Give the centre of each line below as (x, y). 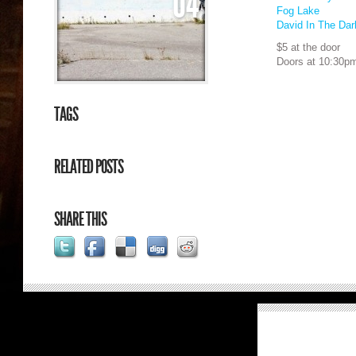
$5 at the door (308, 47)
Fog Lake (298, 11)
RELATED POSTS (89, 167)
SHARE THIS (81, 219)
